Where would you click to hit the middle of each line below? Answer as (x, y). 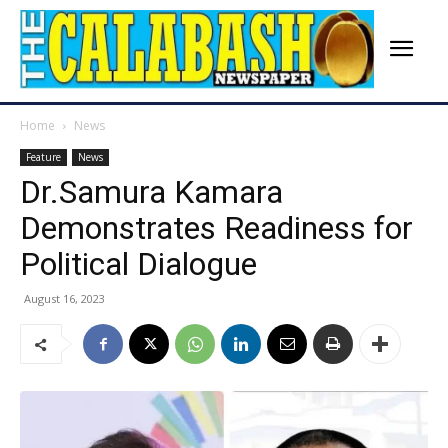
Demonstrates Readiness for (216, 228)
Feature (43, 157)
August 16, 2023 (64, 299)
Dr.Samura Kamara (151, 192)
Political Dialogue (138, 264)
